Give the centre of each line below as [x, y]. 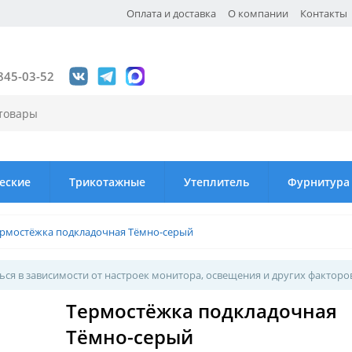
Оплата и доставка [171, 13]
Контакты [324, 13]
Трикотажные [107, 182]
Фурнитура [319, 182]
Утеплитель [216, 182]
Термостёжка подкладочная [202, 311]
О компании [258, 13]
